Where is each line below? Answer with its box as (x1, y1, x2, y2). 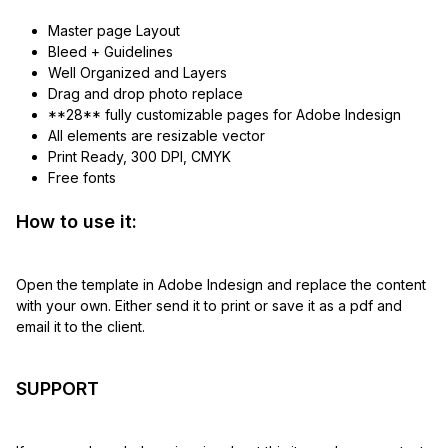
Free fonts (47, 169, 116, 187)
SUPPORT (16, 378, 99, 400)
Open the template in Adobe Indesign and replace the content (16, 276, 426, 294)
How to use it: (16, 211, 137, 233)
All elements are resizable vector (47, 127, 265, 145)
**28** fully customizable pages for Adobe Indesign (47, 106, 401, 124)
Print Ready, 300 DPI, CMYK (47, 148, 231, 166)
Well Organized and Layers (47, 64, 227, 82)
